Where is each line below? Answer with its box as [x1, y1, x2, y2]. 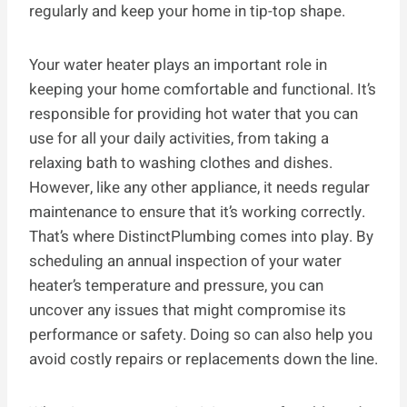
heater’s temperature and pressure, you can [29, 274, 323, 298]
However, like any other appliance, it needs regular [29, 176, 370, 200]
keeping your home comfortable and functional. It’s [29, 78, 376, 102]
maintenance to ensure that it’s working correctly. [29, 201, 365, 224]
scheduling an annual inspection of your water [29, 250, 342, 273]
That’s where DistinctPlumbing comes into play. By [29, 225, 373, 249]
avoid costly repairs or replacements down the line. [29, 348, 378, 372]
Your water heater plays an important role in [29, 54, 327, 77]
